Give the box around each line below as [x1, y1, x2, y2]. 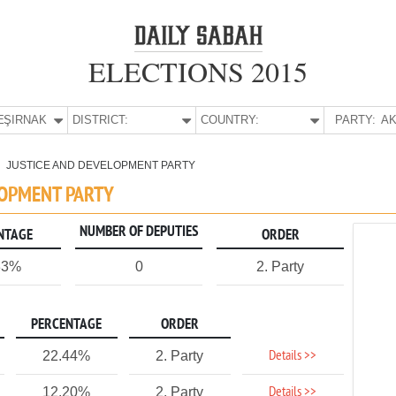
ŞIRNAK [3, 113, 47, 126]
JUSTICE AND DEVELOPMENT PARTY [6, 159, 195, 171]
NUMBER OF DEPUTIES [80, 223, 198, 241]
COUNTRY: [201, 113, 260, 126]
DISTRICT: [72, 113, 129, 126]
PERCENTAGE [31, 316, 103, 334]
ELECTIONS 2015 [88, 52, 308, 90]
